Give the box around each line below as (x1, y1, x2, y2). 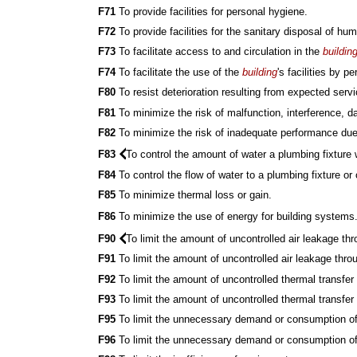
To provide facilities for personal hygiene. (116, 5, 308, 18)
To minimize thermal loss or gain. (116, 189, 273, 202)
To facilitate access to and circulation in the (116, 45, 324, 58)
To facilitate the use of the (116, 65, 243, 78)
